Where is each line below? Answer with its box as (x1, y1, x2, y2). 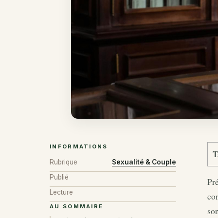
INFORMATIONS (50, 143, 108, 150)
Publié (50, 173, 69, 181)
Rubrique (50, 158, 77, 166)
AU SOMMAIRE (50, 203, 104, 210)
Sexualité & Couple (112, 158, 176, 166)
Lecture (50, 188, 73, 196)
